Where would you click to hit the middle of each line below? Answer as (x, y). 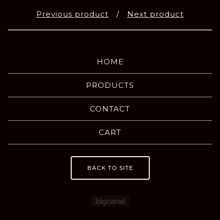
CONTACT (110, 109)
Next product (155, 14)
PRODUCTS (110, 85)
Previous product (72, 14)
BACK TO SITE (110, 168)
